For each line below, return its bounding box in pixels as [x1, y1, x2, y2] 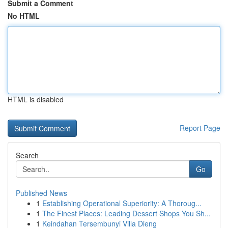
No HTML [8, 11, 40, 21]
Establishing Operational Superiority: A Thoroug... [42, 198, 202, 208]
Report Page [180, 123, 220, 133]
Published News [16, 188, 67, 198]
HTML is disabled [8, 94, 64, 104]
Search [16, 150, 39, 160]
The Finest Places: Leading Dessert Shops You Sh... [42, 208, 211, 218]
